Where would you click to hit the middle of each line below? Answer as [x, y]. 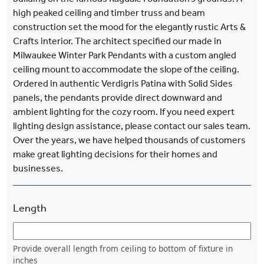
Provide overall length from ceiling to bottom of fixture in [123, 248]
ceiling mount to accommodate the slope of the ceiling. [126, 69]
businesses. [38, 168]
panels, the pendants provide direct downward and [118, 97]
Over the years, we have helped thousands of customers [129, 140]
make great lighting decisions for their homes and [115, 154]
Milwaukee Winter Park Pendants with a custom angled [125, 55]
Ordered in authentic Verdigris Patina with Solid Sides [123, 83]
